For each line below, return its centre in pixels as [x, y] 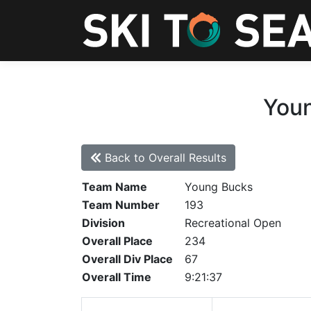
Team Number [121, 205]
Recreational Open [233, 223]
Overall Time [117, 277]
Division [103, 223]
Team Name [115, 187]
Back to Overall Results [164, 158]
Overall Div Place [127, 259]
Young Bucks [219, 187]
